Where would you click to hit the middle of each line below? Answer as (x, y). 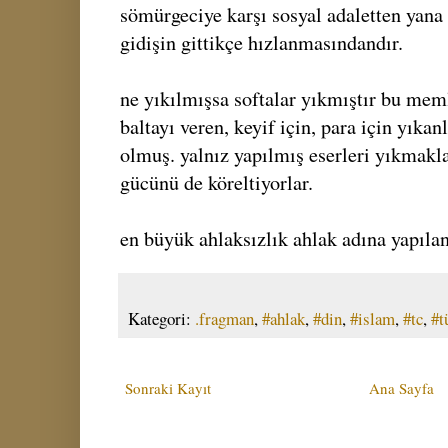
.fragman (224, 318)
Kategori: (161, 318)
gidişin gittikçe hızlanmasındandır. (261, 42)
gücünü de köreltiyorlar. (220, 182)
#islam (372, 318)
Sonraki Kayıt (168, 387)
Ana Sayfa (401, 387)
